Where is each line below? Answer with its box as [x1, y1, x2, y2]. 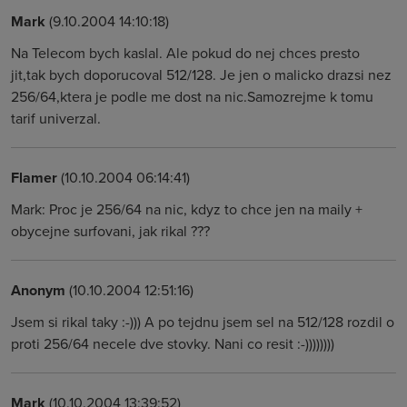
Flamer [11, 167, 57, 188]
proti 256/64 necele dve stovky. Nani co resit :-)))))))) [11, 333, 334, 353]
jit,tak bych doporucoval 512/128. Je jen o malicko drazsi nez [11, 65, 392, 84]
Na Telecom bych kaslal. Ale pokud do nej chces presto [11, 43, 360, 63]
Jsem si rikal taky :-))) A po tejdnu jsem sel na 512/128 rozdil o [11, 312, 394, 332]
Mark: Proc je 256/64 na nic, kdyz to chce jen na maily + [11, 199, 362, 219]
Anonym [11, 280, 65, 301]
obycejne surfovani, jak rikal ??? [11, 221, 210, 241]
